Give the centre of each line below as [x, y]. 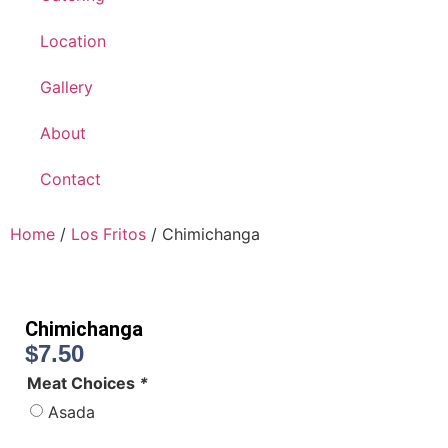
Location [73, 41]
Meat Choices [83, 383]
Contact [70, 179]
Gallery [66, 87]
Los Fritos [108, 234]
